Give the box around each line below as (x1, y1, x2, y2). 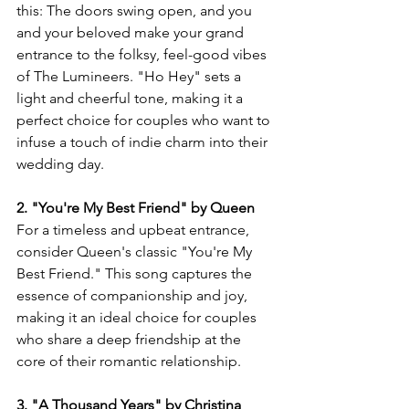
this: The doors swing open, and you (16, 2, 256, 19)
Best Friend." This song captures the (16, 265, 256, 282)
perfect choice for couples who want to (16, 111, 274, 129)
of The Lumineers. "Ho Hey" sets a (16, 68, 245, 85)
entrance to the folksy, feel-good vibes (16, 46, 270, 63)
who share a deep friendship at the (16, 330, 245, 348)
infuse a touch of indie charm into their (16, 133, 271, 151)
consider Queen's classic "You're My (16, 243, 256, 260)
